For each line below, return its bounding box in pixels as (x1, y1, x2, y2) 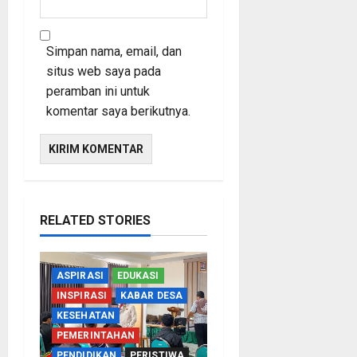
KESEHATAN (57, 309, 115, 321)
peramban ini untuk (46, 83, 150, 99)
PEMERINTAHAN (57, 329, 135, 341)
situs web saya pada (46, 63, 161, 79)
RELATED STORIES (40, 212, 151, 228)
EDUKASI (116, 269, 159, 281)
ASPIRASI (57, 269, 104, 281)
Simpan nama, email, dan (46, 43, 182, 59)
